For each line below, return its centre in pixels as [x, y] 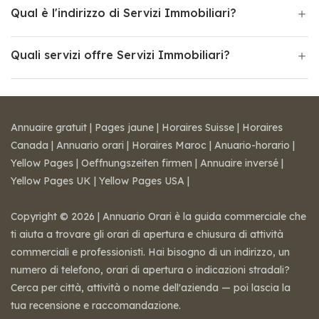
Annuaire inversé [239, 163]
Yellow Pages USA [142, 181]
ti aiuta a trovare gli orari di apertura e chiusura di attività [147, 234]
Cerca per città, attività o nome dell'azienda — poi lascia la [151, 288]
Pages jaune [124, 127]
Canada [30, 145]
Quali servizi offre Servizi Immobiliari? [120, 55]
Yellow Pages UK [51, 181]
